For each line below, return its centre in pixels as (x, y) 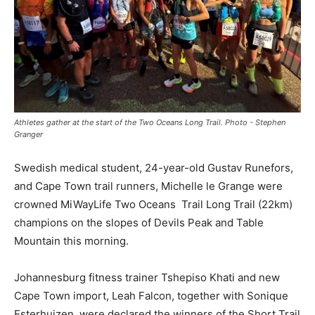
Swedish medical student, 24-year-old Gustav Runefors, (154, 168)
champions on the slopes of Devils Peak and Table (139, 223)
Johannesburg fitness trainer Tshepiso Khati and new (147, 277)
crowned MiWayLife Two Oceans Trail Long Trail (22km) (153, 204)
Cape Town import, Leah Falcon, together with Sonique (151, 296)
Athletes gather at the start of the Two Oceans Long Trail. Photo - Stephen (150, 122)
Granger (28, 134)
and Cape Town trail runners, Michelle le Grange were (148, 186)
